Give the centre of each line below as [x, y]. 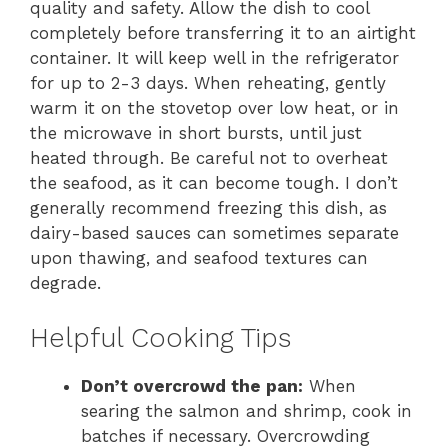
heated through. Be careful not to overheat [209, 158]
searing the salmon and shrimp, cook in [246, 410]
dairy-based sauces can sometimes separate [214, 233]
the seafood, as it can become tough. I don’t [214, 183]
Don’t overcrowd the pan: [192, 385]
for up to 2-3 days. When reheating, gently [208, 83]
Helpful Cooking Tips [160, 337]
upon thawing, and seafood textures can [199, 258]
